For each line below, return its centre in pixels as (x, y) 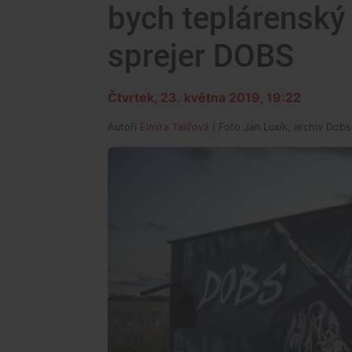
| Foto (226, 127)
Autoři (124, 127)
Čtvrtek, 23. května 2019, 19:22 (204, 97)
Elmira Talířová (174, 127)
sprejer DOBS (201, 56)
